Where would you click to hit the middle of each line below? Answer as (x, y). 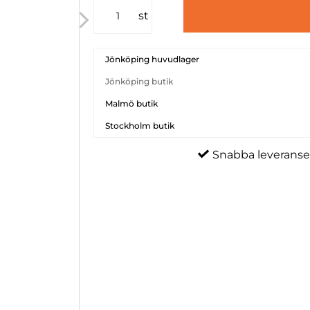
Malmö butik (132, 103)
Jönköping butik (139, 81)
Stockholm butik (140, 126)
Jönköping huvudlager (153, 59)
